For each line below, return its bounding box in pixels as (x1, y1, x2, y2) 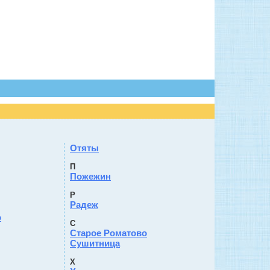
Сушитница (70, 238, 120, 248)
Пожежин (70, 171, 111, 181)
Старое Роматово (70, 228, 147, 238)
